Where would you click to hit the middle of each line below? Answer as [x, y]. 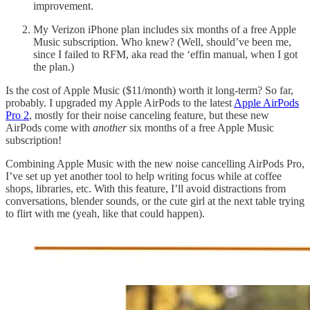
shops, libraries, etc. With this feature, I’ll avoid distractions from [146, 188]
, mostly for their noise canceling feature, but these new [149, 115]
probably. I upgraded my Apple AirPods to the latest [120, 102]
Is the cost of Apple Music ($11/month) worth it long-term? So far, [149, 90]
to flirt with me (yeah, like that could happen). [105, 213]
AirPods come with [49, 127]
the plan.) [54, 66]
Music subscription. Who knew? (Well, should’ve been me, [162, 42]
